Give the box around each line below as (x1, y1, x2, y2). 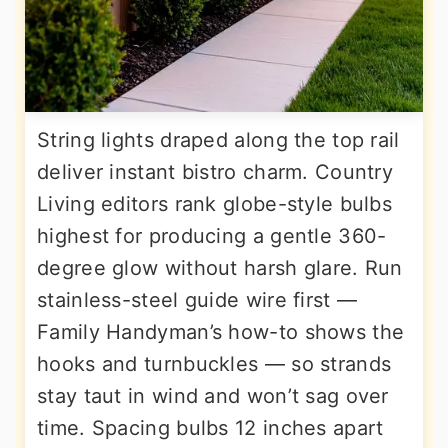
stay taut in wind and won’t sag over (37, 384, 389, 409)
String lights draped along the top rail (37, 128, 400, 153)
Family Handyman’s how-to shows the (37, 320, 405, 345)
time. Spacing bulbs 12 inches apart (37, 416, 384, 441)
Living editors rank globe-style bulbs (37, 192, 393, 217)
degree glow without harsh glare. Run (37, 256, 403, 281)
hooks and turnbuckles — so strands (37, 352, 392, 377)
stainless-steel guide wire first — (37, 288, 358, 313)
